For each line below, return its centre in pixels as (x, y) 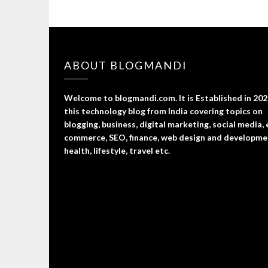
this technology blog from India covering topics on (163, 111)
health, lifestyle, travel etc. (117, 151)
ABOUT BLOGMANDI (126, 66)
